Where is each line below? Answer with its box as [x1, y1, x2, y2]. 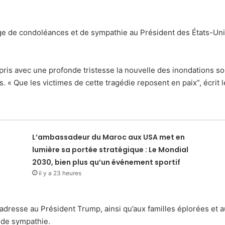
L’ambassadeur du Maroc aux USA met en [32, 132, 185, 142]
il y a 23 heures [39, 169, 82, 177]
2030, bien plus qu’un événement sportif [32, 157, 181, 167]
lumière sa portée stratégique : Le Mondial [32, 145, 189, 155]
